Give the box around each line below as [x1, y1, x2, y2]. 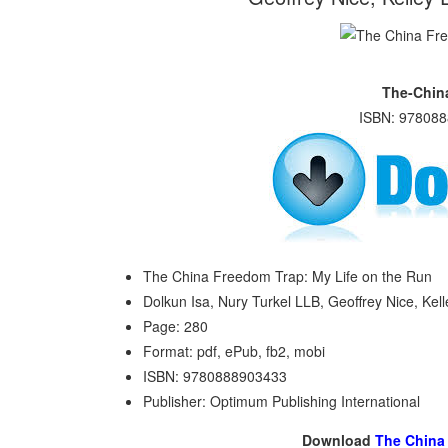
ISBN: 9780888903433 [143, 366, 287, 386]
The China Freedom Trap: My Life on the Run [143, 266, 432, 286]
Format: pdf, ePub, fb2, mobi [143, 341, 325, 361]
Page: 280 [143, 316, 208, 336]
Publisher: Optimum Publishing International [143, 391, 420, 411]
